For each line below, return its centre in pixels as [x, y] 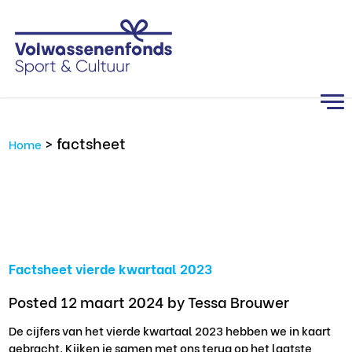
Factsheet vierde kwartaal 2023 [111, 268]
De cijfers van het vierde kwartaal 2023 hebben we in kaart [170, 330]
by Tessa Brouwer [229, 301]
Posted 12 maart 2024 [88, 301]
